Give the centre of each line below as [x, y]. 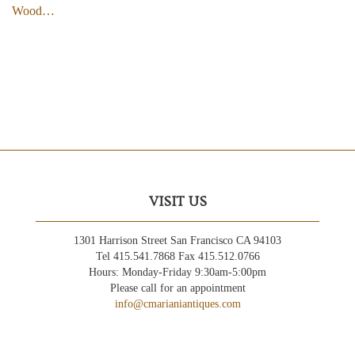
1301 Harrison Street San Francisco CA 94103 [177, 241]
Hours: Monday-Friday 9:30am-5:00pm [177, 273]
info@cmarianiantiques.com [177, 304]
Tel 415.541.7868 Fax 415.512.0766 [177, 257]
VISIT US [177, 202]
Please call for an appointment [177, 288]
